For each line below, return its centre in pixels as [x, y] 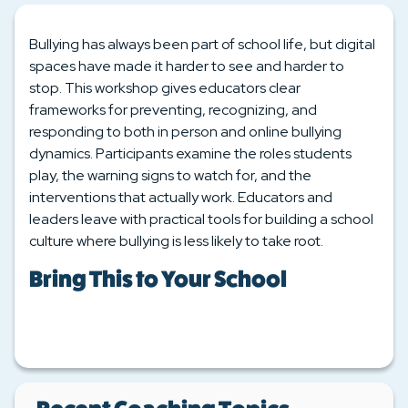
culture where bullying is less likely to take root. [176, 241]
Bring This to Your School [158, 279]
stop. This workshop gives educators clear [165, 88]
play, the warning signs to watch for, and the [170, 176]
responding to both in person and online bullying [185, 132]
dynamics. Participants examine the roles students [190, 154]
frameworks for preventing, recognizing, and [173, 110]
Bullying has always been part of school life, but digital [202, 45]
